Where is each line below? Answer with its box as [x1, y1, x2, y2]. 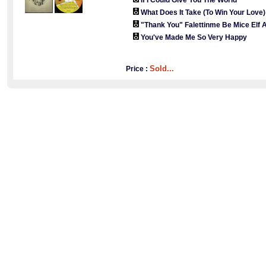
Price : [125, 65, 150, 73]
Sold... [149, 64, 174, 73]
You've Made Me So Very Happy [140, 33, 247, 42]
